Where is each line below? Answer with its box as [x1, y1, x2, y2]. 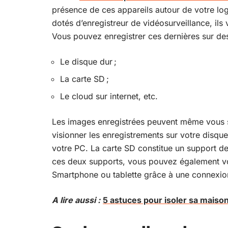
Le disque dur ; [60, 56, 117, 67]
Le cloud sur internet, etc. [60, 91, 158, 101]
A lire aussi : [52, 195, 100, 205]
